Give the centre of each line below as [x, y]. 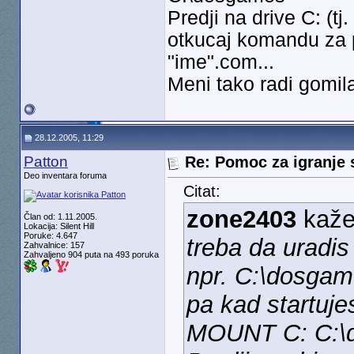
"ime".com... [220, 62]
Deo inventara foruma [65, 175]
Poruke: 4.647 [50, 235]
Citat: [201, 192]
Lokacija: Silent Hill [58, 226]
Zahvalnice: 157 [54, 245]
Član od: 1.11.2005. [60, 217]
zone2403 [241, 220]
